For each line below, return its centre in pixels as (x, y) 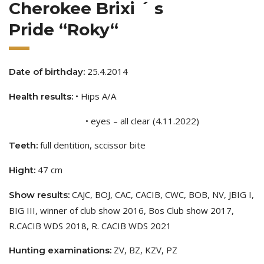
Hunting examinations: (60, 250)
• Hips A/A (96, 96)
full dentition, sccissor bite (92, 145)
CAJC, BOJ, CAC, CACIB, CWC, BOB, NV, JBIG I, (162, 194)
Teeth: (23, 145)
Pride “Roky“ (64, 29)
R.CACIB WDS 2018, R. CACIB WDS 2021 (90, 225)
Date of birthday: (47, 71)
